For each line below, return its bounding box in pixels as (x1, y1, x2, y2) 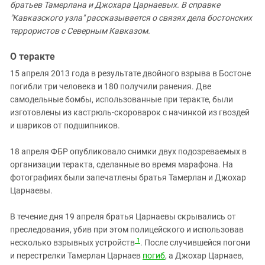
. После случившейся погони (140, 238, 250, 248)
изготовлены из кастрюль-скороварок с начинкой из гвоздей (10, 108, 250, 118)
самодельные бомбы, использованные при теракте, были (10, 95, 233, 105)
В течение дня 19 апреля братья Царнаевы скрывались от (10, 212, 236, 222)
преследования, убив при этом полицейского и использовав (10, 225, 244, 235)
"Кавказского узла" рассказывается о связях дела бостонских (10, 13, 252, 23)
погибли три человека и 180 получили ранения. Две (10, 82, 211, 92)
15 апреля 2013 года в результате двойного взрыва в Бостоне (10, 69, 251, 79)
